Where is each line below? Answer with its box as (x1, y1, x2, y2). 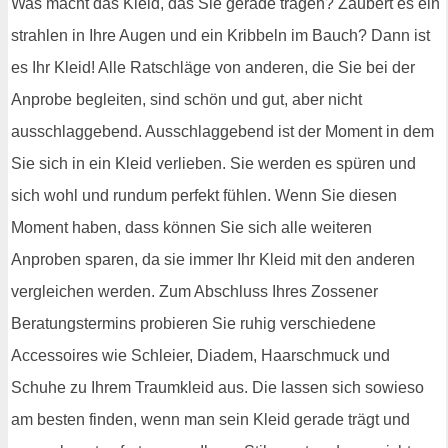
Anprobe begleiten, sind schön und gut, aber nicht (11, 90, 362, 108)
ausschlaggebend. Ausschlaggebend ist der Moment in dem (11, 122, 434, 140)
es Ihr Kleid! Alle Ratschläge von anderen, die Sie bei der (11, 58, 415, 76)
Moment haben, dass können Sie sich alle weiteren (11, 218, 372, 236)
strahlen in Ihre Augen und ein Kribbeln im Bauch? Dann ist (11, 26, 430, 44)
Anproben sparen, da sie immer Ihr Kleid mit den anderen (11, 250, 415, 268)
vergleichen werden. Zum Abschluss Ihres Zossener (11, 282, 378, 300)
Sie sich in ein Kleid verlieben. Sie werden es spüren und (11, 154, 416, 172)
